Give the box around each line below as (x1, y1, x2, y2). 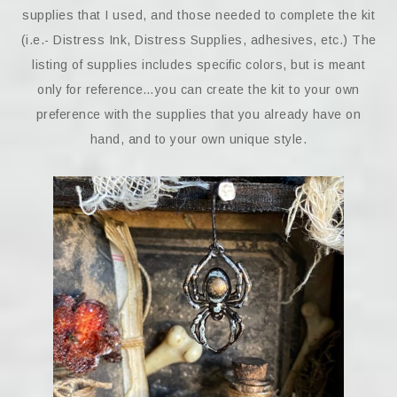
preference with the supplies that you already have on (35, 106, 362, 121)
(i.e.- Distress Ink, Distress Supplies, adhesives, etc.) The (20, 32, 377, 47)
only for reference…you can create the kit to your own (37, 82, 360, 97)
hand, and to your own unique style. (90, 131, 307, 146)
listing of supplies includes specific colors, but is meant (32, 57, 365, 72)
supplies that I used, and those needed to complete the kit (22, 7, 375, 22)
